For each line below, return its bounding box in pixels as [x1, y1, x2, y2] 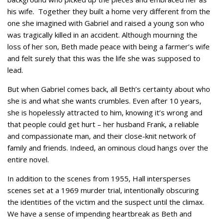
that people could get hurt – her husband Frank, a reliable [7, 119, 199, 129]
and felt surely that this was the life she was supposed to [7, 53, 200, 63]
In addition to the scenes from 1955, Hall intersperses [7, 174, 191, 183]
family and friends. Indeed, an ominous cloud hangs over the [7, 143, 208, 153]
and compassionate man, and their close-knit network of [7, 131, 196, 141]
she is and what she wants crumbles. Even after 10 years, [7, 96, 201, 106]
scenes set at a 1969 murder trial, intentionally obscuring [7, 185, 199, 195]
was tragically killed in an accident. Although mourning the [7, 30, 197, 40]
